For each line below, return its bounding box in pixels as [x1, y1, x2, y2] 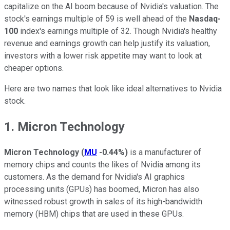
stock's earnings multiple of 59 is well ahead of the [4, 13, 189, 24]
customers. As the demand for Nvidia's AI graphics [4, 171, 185, 182]
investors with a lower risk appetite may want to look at [4, 50, 202, 61]
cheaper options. [4, 63, 64, 73]
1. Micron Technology [4, 119, 125, 134]
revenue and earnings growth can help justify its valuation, [4, 38, 210, 48]
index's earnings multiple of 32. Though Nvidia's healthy [18, 26, 217, 36]
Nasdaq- [189, 13, 221, 24]
